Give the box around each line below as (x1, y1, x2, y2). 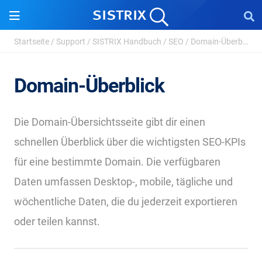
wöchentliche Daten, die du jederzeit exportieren (14, 195, 237, 208)
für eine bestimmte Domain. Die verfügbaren (14, 156, 220, 168)
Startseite (14, 37, 49, 46)
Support (56, 37, 85, 46)
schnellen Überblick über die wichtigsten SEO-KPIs (14, 136, 246, 148)
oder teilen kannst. (14, 215, 100, 227)
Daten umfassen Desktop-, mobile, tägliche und (14, 175, 233, 188)
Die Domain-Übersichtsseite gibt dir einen (14, 116, 205, 128)
